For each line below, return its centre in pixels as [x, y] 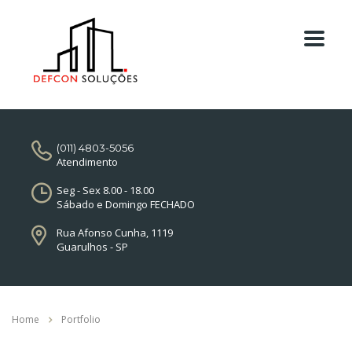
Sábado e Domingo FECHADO [126, 204]
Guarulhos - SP [92, 247]
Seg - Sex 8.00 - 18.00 [105, 190]
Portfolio [81, 319]
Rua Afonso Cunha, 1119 [115, 233]
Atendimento [87, 162]
